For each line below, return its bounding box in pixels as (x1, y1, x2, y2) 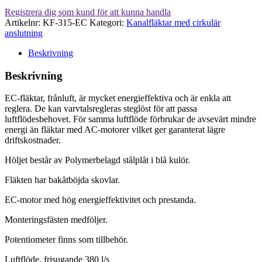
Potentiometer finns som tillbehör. (5, 235, 128, 245)
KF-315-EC (43, 17, 87, 27)
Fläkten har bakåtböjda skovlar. (5, 175, 120, 185)
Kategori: (89, 17, 126, 27)
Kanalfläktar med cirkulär (126, 17, 220, 27)
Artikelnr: (5, 17, 43, 27)
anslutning (5, 27, 43, 38)
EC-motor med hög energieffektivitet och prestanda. (5, 195, 196, 205)
